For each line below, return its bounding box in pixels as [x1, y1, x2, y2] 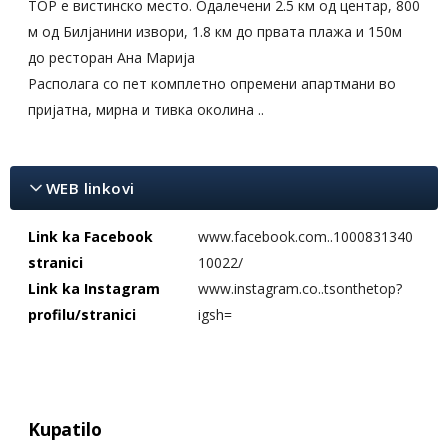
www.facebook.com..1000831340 [198, 227, 413, 246]
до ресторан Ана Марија [28, 48, 199, 67]
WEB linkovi [46, 178, 135, 198]
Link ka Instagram [28, 279, 160, 298]
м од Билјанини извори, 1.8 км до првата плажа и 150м [28, 22, 402, 41]
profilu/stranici [28, 305, 136, 324]
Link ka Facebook [28, 227, 153, 246]
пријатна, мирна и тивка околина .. [28, 100, 264, 119]
